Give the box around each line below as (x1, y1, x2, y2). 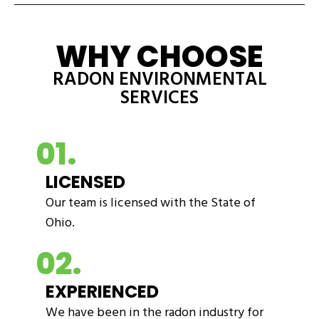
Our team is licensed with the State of (45, 192, 256, 216)
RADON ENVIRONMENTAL (52, 63, 267, 99)
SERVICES (120, 82, 199, 117)
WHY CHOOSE (56, 35, 263, 78)
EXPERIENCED (45, 280, 159, 304)
